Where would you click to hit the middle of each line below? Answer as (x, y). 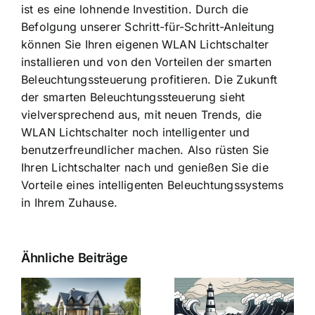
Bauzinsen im (115, 292)
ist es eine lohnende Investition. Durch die (135, 9)
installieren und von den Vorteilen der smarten (147, 62)
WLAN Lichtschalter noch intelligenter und (135, 133)
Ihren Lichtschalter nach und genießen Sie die (145, 168)
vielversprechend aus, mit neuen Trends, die (142, 115)
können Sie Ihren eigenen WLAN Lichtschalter (145, 45)
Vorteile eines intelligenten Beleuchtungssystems (153, 185)
